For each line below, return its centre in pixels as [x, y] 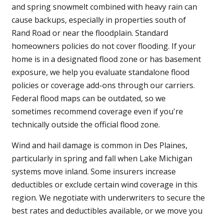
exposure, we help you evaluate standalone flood [101, 72]
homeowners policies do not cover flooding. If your [104, 46]
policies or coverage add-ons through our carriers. [103, 85]
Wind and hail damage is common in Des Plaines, [100, 146]
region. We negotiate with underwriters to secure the [108, 198]
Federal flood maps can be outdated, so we [89, 99]
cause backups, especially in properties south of [99, 20]
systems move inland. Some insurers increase [94, 172]
